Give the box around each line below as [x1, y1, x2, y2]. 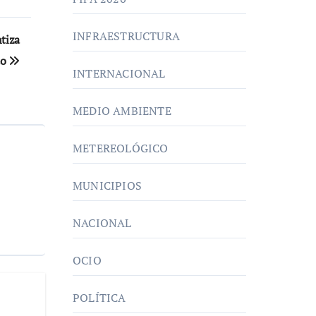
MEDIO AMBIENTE [73, 103, 171, 119]
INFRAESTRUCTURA [73, 28, 180, 44]
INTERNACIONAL [73, 66, 166, 81]
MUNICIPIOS [73, 178, 142, 193]
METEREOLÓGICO [73, 140, 169, 156]
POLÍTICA [73, 290, 126, 305]
